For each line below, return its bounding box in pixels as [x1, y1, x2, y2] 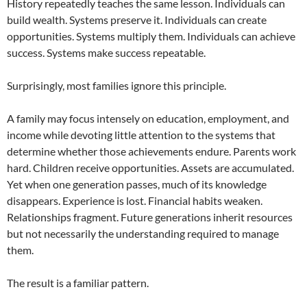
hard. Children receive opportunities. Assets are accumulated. [7, 161, 294, 175]
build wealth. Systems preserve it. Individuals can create [7, 13, 267, 27]
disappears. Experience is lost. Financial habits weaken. [7, 194, 262, 208]
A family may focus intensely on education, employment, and [7, 112, 289, 125]
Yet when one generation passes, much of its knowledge [7, 177, 267, 191]
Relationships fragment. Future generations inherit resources [7, 210, 293, 224]
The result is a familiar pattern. [7, 276, 149, 290]
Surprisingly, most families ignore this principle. [7, 79, 226, 93]
